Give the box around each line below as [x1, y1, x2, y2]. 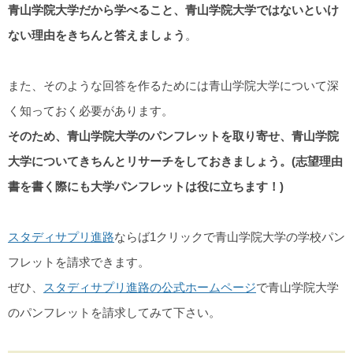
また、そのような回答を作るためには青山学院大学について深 [8, 78, 339, 92]
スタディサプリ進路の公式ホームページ [43, 280, 256, 294]
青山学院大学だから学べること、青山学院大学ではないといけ [8, 2, 339, 17]
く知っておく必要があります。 [8, 103, 173, 117]
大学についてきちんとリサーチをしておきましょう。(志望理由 [8, 154, 343, 168]
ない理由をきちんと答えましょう [8, 28, 185, 42]
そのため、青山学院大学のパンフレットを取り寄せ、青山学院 [8, 128, 339, 143]
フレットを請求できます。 [8, 255, 150, 269]
